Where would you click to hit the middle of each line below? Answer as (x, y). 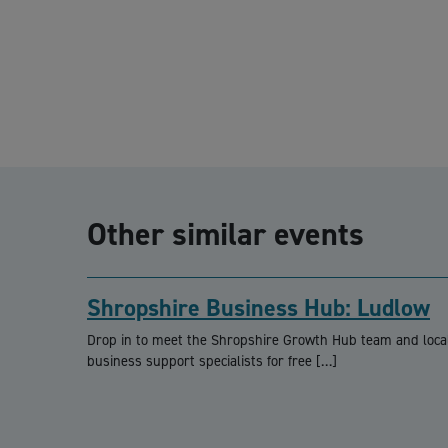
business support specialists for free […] (212, 361)
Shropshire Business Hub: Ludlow (258, 308)
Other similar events (225, 234)
